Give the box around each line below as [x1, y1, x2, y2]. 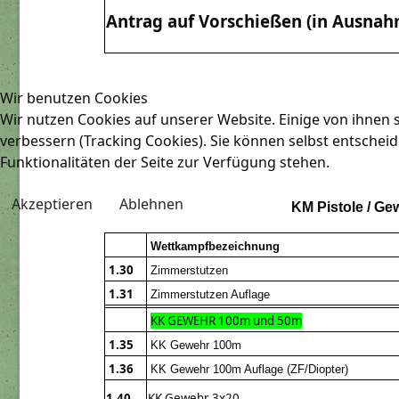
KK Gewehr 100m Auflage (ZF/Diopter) [151, 362, 352, 377]
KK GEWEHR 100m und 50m [151, 313, 302, 330]
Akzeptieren [12, 193, 93, 214]
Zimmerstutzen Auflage [151, 288, 270, 302]
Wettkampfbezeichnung [151, 240, 280, 254]
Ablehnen [119, 193, 183, 214]
